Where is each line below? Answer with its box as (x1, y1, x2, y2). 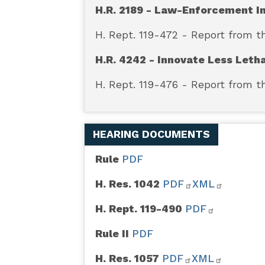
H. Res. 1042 (95, 177, 163, 190)
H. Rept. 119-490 (95, 202, 185, 215)
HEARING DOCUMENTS (92, 128, 210, 140)
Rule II (95, 227, 132, 240)
